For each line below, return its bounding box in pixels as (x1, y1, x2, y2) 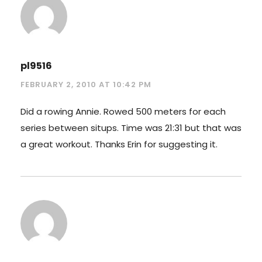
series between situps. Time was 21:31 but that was (20, 121, 242, 134)
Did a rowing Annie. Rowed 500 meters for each (20, 105, 226, 118)
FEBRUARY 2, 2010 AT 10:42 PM (20, 78, 151, 90)
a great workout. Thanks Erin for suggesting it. (20, 137, 218, 150)
